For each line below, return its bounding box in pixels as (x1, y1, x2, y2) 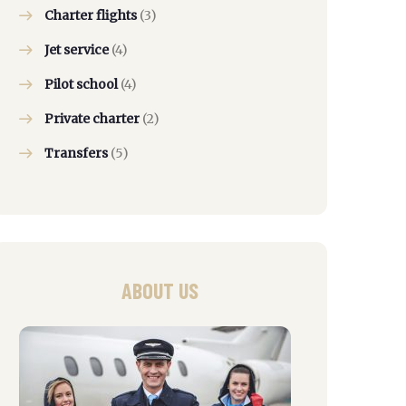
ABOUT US (121, 277, 198, 304)
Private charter (44, 111, 140, 127)
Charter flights (44, 7, 137, 24)
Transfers (44, 145, 108, 161)
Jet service (44, 42, 109, 58)
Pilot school (44, 76, 118, 92)
